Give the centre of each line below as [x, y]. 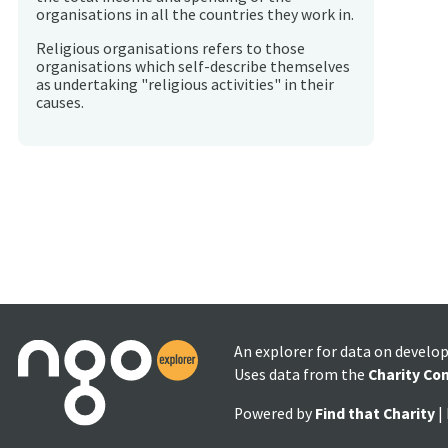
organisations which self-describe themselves [193, 66]
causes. [60, 102]
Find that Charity [375, 413]
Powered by [274, 413]
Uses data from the [301, 374]
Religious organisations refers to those [170, 48]
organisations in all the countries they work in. [195, 15]
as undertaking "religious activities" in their [185, 84]
